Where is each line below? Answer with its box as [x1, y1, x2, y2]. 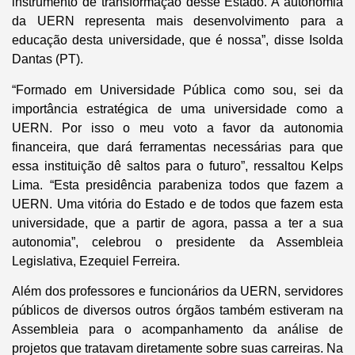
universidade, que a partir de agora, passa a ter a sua [12, 216, 343, 230]
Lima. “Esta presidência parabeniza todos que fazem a [12, 177, 343, 192]
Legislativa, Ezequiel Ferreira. [12, 254, 180, 268]
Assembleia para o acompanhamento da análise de [12, 322, 343, 336]
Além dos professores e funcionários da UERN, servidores [12, 284, 343, 298]
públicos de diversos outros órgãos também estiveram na [12, 303, 343, 317]
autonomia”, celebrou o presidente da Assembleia [12, 235, 343, 249]
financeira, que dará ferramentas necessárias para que [12, 139, 343, 154]
